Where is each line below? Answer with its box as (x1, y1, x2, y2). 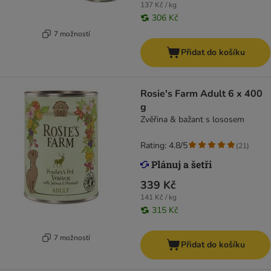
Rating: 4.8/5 (140, 140, 188, 152)
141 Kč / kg (140, 192, 177, 203)
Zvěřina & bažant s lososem (140, 114, 244, 126)
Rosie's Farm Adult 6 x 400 (140, 87, 263, 101)
